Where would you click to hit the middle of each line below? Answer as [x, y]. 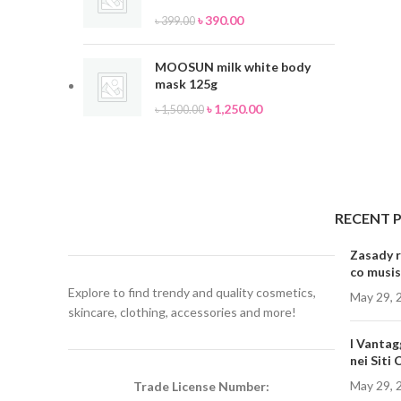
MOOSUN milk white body [233, 67]
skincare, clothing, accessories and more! [182, 312]
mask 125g [186, 84]
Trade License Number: [201, 386]
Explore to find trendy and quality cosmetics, [192, 292]
